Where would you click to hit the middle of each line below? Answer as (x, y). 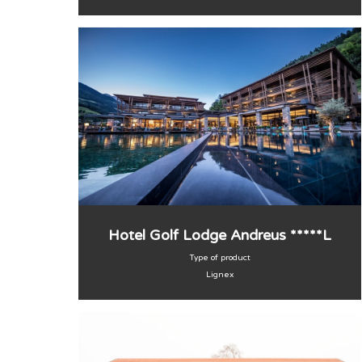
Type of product (220, 258)
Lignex (220, 275)
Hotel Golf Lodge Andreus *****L (220, 235)
